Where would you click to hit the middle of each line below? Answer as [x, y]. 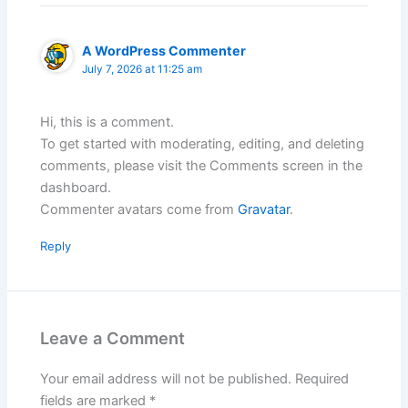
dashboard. [76, 188]
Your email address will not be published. [166, 379]
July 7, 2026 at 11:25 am [143, 69]
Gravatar [264, 210]
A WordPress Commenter [164, 50]
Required [322, 379]
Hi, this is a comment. [107, 122]
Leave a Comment [113, 338]
